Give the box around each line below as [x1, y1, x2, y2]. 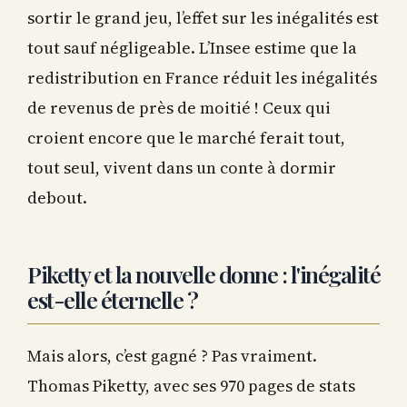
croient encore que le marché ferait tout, [27, 123, 345, 146]
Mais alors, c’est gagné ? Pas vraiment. [27, 341, 317, 364]
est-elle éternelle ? [27, 281, 197, 312]
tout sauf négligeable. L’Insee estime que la [27, 33, 357, 56]
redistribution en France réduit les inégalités [27, 63, 377, 86]
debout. [27, 183, 87, 206]
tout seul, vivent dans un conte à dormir [27, 153, 336, 176]
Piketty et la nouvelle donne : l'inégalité [27, 255, 380, 286]
